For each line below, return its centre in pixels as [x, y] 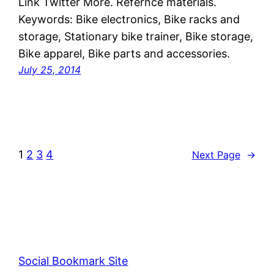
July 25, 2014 [50, 70]
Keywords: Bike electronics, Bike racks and [129, 20]
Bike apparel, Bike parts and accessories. [124, 54]
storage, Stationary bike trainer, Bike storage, [136, 37]
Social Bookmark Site [73, 261]
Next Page [216, 154]
